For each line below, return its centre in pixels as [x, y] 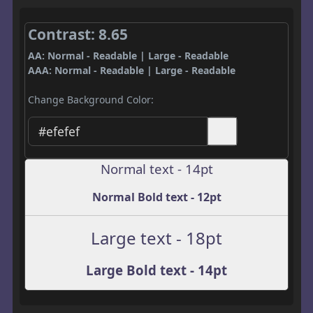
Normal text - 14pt [156, 169]
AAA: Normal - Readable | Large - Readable [131, 70]
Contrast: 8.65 [78, 34]
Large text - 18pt [156, 238]
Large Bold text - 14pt [156, 270]
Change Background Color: [90, 99]
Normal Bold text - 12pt [156, 197]
